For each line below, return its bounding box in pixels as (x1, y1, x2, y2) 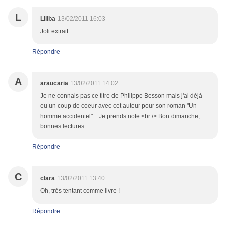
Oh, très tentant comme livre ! (40, 187, 120, 195)
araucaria (40, 80, 68, 87)
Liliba (40, 15, 55, 23)
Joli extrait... (40, 28, 73, 35)
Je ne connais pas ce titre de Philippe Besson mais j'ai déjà (40, 92, 202, 100)
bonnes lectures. (40, 123, 86, 130)
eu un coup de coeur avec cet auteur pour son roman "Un (40, 102, 197, 110)
